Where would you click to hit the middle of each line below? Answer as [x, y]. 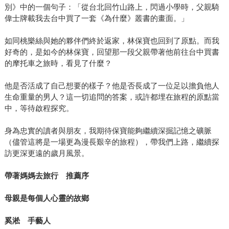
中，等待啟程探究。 [39, 108]
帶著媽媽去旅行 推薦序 [47, 176]
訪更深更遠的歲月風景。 [47, 153]
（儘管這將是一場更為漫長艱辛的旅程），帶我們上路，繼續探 [112, 142]
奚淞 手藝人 [27, 221]
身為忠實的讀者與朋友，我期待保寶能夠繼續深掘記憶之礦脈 [108, 131]
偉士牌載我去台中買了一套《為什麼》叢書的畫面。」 [96, 18]
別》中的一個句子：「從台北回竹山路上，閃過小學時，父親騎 [112, 7]
